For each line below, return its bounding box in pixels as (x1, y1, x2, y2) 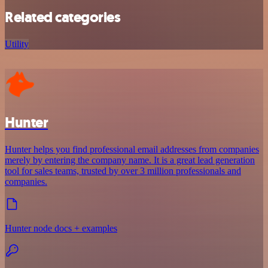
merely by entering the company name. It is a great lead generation (5, 155, 255, 166)
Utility (5, 39, 29, 50)
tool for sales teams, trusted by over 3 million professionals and (5, 166, 241, 176)
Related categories (5, 8, 121, 28)
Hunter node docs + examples (5, 223, 117, 234)
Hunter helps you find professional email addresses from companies (5, 144, 259, 155)
